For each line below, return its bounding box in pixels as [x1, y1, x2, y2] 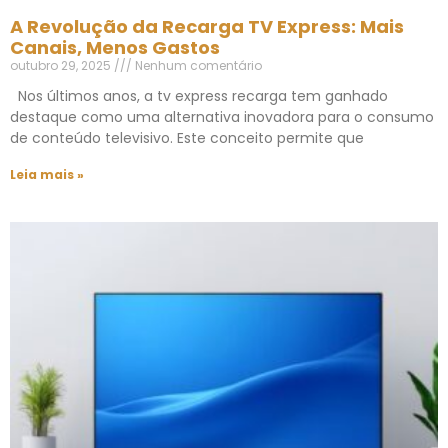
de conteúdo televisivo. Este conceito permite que [10, 128, 364, 149]
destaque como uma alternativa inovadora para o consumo [10, 107, 434, 128]
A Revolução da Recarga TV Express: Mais [10, 14, 404, 40]
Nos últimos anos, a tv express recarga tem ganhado [10, 86, 388, 107]
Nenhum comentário [132, 57, 262, 75]
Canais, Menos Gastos [10, 35, 220, 61]
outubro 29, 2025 [10, 57, 114, 75]
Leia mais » [10, 166, 84, 184]
